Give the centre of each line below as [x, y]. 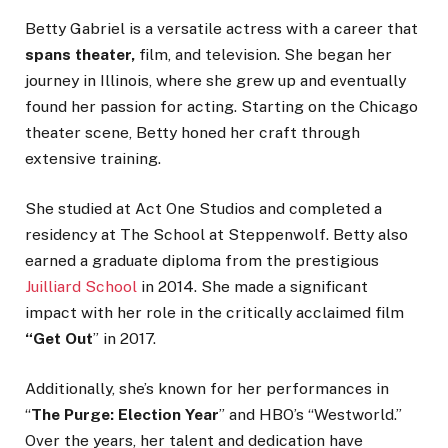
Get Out [63, 339]
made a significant [299, 287]
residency [61, 235]
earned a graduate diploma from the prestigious [202, 261]
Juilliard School [81, 287]
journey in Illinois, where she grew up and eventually [215, 80]
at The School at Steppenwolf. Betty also [252, 235]
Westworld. [355, 415]
